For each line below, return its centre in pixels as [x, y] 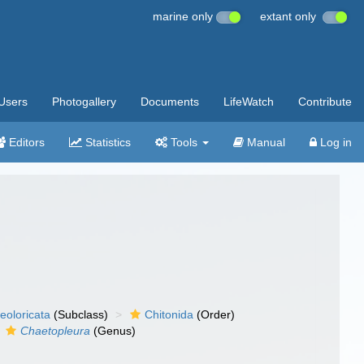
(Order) [214, 314]
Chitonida [169, 314]
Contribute [325, 102]
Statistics [106, 142]
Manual [264, 142]
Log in [334, 142]
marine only [184, 16]
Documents [170, 102]
